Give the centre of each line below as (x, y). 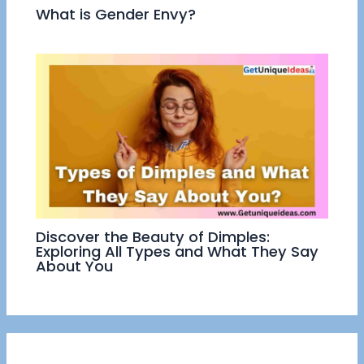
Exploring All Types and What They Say (178, 252)
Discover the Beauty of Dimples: (153, 237)
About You (75, 266)
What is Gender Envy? (116, 14)
